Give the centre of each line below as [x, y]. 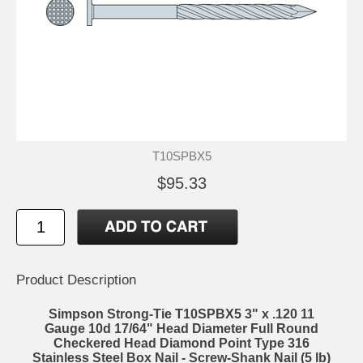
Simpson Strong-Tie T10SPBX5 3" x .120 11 [181, 314]
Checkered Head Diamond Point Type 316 [181, 344]
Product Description [76, 280]
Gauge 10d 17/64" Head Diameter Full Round [181, 329]
